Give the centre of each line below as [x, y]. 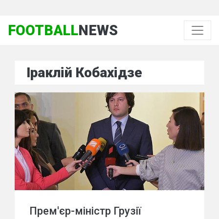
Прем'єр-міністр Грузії [85, 211]
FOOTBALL [43, 30]
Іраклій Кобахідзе [84, 73]
